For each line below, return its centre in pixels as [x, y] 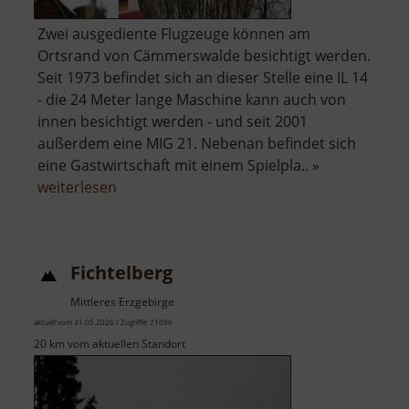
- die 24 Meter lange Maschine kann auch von [192, 99]
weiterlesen [77, 187]
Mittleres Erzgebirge [122, 301]
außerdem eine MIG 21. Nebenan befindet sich [197, 143]
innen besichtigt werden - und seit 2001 [173, 121]
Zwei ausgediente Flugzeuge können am [174, 33]
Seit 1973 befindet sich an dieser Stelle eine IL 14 [203, 77]
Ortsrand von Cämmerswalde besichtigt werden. [204, 55]
